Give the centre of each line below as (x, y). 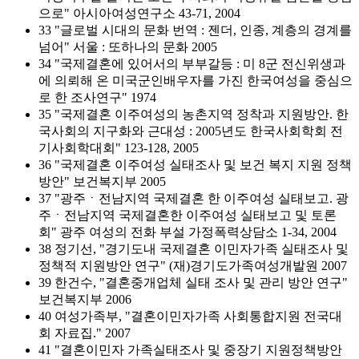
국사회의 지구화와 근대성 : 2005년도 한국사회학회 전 (191, 131)
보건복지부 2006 (85, 299)
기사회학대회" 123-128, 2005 (119, 148)
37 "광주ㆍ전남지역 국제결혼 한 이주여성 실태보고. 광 (194, 198)
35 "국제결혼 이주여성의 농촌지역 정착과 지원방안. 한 (194, 114)
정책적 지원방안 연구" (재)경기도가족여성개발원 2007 (193, 266)
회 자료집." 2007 (85, 333)
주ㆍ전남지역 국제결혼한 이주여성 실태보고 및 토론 (188, 215)
